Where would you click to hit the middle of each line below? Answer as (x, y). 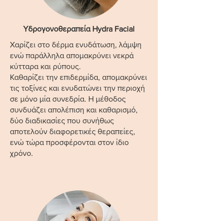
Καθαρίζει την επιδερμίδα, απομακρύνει (78, 77)
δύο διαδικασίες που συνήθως (62, 121)
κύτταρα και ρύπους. (45, 66)
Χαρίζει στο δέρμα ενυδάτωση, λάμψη (76, 45)
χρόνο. (21, 153)
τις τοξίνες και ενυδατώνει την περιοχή (77, 88)
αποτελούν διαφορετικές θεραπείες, (73, 131)
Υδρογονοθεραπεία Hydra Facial (79, 29)
